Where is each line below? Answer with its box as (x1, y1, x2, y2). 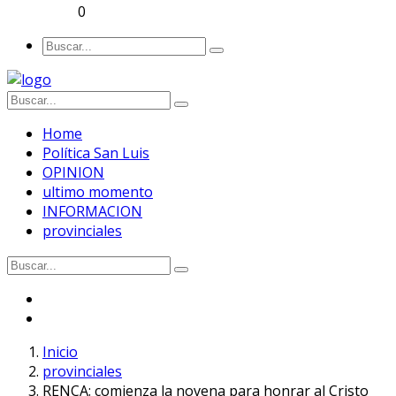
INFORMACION (42, 201, 142, 221)
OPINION (42, 162, 104, 182)
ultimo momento (42, 181, 153, 202)
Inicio (42, 341, 78, 362)
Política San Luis (42, 142, 149, 163)
